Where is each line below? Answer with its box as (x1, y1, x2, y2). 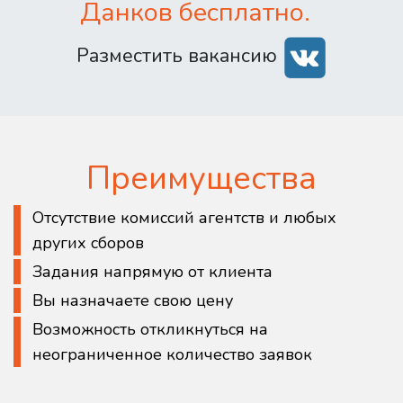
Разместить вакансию (76, 42, 282, 70)
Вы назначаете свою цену (32, 290, 234, 312)
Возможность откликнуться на (32, 318, 269, 341)
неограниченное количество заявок (32, 344, 313, 366)
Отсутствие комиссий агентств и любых (32, 207, 337, 229)
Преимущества (86, 157, 317, 201)
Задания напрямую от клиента (32, 261, 273, 283)
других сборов (32, 232, 145, 255)
